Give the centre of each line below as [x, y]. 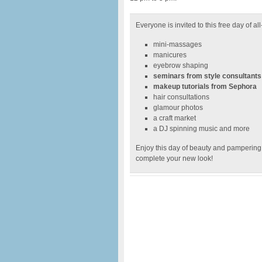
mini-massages [177, 44]
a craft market [175, 118]
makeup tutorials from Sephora [205, 87]
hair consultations [181, 97]
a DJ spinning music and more [201, 129]
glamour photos [178, 108]
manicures [170, 55]
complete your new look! [174, 158]
